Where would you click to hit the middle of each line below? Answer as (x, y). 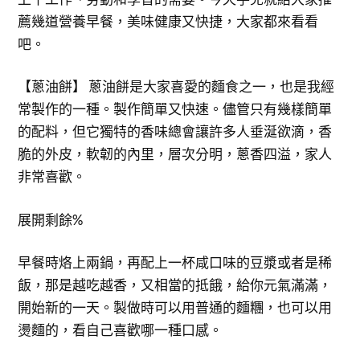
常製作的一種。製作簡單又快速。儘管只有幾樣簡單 (175, 109)
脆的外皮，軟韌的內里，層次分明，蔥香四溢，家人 (175, 154)
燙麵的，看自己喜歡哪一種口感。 (121, 330)
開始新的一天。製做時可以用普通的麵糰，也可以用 (175, 307)
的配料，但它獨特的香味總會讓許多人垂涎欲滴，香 (175, 131)
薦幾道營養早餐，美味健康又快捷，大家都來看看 (168, 21)
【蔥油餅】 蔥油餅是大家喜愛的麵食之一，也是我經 (176, 86)
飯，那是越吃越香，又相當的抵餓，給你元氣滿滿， (175, 285)
